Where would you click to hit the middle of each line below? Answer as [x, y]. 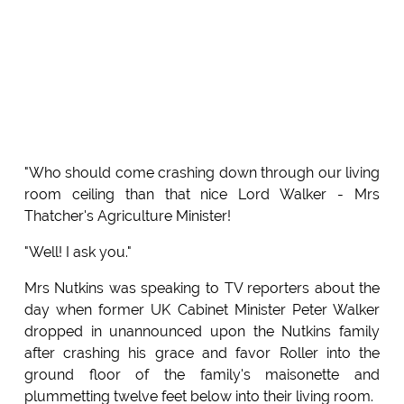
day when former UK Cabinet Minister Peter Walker [202, 310]
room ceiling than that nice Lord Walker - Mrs [202, 195]
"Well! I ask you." [78, 252]
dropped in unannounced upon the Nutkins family [202, 332]
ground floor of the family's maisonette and [202, 375]
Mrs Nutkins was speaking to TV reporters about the [202, 289]
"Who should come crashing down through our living [202, 173]
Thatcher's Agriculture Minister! [127, 216]
